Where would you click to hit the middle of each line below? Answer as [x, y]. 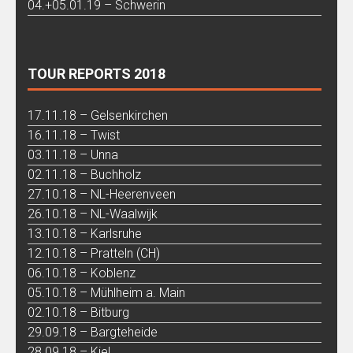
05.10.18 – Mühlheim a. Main [106, 292]
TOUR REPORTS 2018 [97, 73]
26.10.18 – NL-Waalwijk [93, 214]
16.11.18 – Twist [74, 135]
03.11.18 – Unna [73, 154]
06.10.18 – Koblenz [82, 273]
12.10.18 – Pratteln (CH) [94, 253]
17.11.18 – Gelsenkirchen [98, 115]
